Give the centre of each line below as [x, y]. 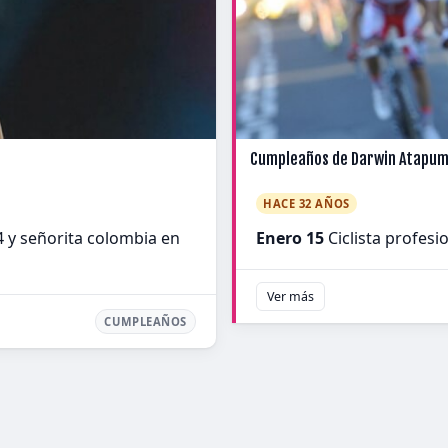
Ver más [290, 296]
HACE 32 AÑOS [306, 203]
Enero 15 [290, 238]
